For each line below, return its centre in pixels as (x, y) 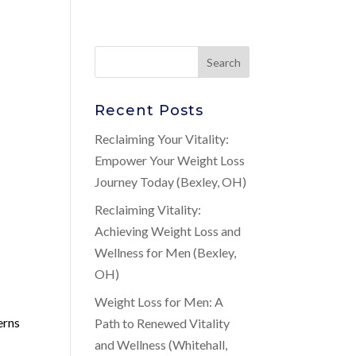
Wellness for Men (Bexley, (166, 252)
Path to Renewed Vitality (163, 323)
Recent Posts (149, 110)
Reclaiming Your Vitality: (162, 139)
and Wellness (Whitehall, (161, 344)
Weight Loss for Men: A (159, 302)
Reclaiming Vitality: (148, 209)
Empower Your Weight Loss (170, 160)
